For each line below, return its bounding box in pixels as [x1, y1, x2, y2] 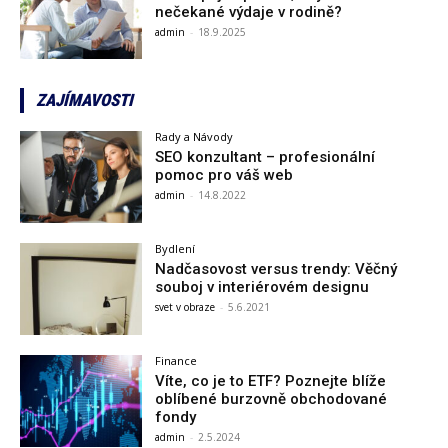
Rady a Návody [155, 129, 234, 145]
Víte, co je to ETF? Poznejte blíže [155, 371, 387, 390]
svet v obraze [155, 300, 216, 315]
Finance [155, 352, 198, 368]
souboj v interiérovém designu [155, 278, 370, 297]
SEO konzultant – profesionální [155, 148, 376, 167]
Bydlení [155, 241, 196, 257]
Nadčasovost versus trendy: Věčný [155, 260, 398, 279]
